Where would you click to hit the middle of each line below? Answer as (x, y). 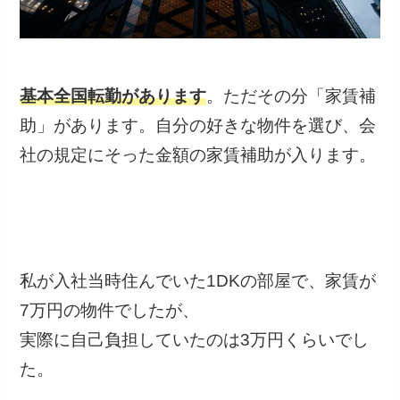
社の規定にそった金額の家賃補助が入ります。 (198, 154)
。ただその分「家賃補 (292, 96)
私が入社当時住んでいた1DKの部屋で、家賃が (198, 280)
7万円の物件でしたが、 (110, 310)
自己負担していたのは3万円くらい (203, 339)
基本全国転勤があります (113, 96)
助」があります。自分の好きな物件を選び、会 (198, 125)
